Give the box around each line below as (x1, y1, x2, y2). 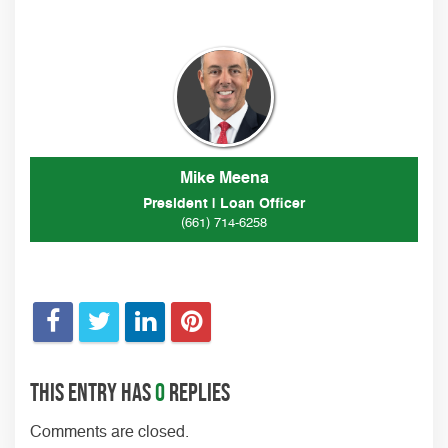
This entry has (30, 377, 155, 406)
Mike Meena (179, 171, 269, 187)
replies (165, 377, 230, 406)
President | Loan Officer (143, 197, 305, 211)
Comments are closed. (30, 424, 189, 441)
